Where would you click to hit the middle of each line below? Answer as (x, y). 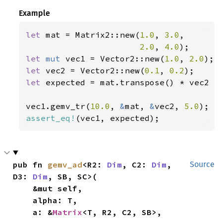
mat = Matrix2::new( (93, 34)
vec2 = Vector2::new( (95, 70)
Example (35, 13)
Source (202, 164)
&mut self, (23, 188)
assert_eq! (51, 118)
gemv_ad (65, 164)
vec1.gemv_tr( (58, 106)
